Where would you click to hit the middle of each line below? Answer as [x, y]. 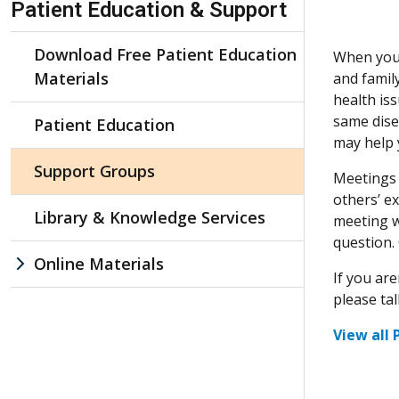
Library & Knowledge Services [150, 217]
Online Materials [99, 263]
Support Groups [94, 171]
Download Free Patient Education [165, 54]
